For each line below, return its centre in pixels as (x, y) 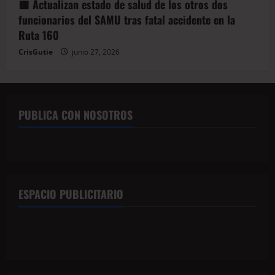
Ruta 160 (39, 35)
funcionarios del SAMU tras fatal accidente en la (127, 20)
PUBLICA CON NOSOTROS (76, 115)
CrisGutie (36, 52)
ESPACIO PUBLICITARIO (71, 194)
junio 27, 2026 (95, 52)
